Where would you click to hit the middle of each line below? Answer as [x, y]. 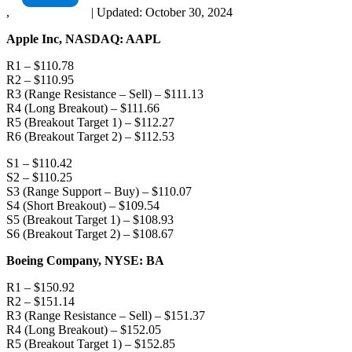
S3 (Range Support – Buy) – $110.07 [99, 191]
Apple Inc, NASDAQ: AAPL [84, 38]
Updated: [119, 12]
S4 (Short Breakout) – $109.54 [83, 205]
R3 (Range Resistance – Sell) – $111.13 [105, 93]
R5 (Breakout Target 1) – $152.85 [91, 343]
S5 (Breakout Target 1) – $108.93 [90, 219]
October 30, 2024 [189, 12]
